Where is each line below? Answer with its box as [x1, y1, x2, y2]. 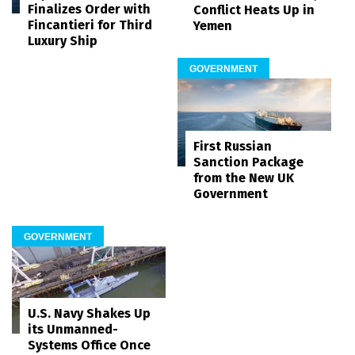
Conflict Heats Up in [193, 2, 315, 17]
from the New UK [193, 170, 294, 186]
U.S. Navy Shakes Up [28, 305, 151, 321]
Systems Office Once [28, 337, 151, 353]
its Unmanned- [28, 321, 118, 337]
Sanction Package [193, 155, 303, 170]
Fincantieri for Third [28, 17, 152, 32]
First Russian [193, 139, 272, 155]
